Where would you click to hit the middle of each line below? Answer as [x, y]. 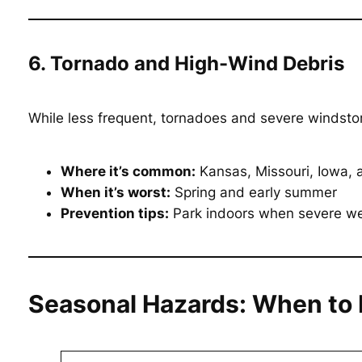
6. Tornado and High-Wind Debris [186, 63]
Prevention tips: [115, 213]
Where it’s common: [128, 171]
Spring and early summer [254, 192]
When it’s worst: [116, 192]
